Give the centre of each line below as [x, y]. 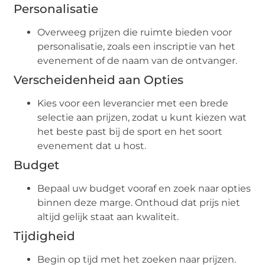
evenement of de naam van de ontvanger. [138, 60]
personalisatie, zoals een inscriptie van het [137, 46]
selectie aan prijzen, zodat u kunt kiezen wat [142, 117]
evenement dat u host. [92, 146]
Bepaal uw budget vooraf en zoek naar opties [144, 188]
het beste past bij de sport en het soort [130, 131]
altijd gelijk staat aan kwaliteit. [108, 216]
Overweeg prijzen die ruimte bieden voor [135, 32]
